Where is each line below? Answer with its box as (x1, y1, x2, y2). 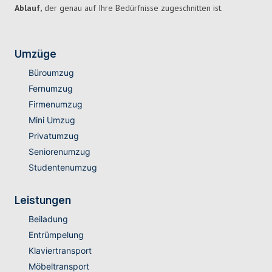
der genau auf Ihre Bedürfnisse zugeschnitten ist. (42, 2, 223, 14)
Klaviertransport (28, 245, 92, 256)
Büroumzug (28, 67, 74, 78)
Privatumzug (28, 131, 79, 141)
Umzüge (15, 48, 56, 61)
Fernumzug (28, 83, 73, 94)
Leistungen (15, 194, 71, 207)
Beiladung (28, 214, 68, 225)
